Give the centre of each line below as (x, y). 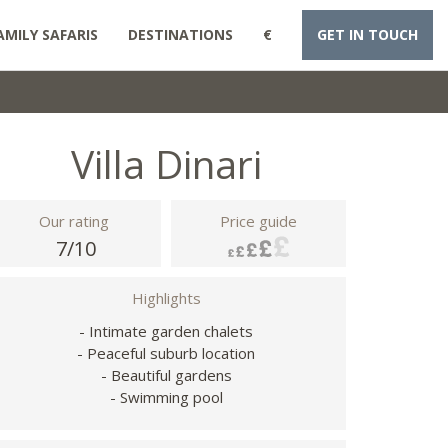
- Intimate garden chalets (166, 331)
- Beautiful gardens (166, 375)
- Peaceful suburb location (166, 353)
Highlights (166, 298)
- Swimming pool (166, 397)
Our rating (73, 221)
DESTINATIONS (180, 34)
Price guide (258, 221)
